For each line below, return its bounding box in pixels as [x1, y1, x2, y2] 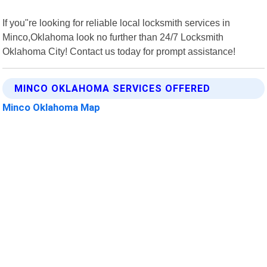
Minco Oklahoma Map [2, 101, 101, 113]
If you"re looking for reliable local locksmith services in [2, 17, 231, 28]
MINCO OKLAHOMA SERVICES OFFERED [14, 82, 211, 94]
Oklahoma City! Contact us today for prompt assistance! [2, 45, 236, 57]
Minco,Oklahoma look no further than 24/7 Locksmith [2, 31, 224, 42]
